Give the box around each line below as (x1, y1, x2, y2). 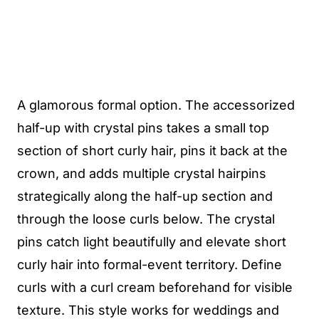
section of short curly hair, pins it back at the (17, 143, 288, 158)
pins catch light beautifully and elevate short (17, 234, 286, 249)
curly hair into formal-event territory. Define (17, 257, 282, 272)
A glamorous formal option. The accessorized (17, 98, 295, 113)
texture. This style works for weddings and (17, 303, 279, 318)
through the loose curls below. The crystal (17, 211, 275, 226)
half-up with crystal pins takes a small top (17, 120, 269, 135)
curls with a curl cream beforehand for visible (17, 280, 293, 295)
